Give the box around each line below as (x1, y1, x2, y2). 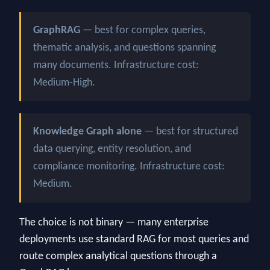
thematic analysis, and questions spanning (33, 43, 216, 54)
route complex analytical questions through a (19, 251, 217, 262)
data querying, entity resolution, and (33, 144, 191, 155)
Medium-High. (33, 78, 95, 89)
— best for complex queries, (80, 25, 206, 36)
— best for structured (142, 127, 238, 137)
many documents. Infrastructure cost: (33, 60, 199, 71)
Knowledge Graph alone (33, 127, 142, 137)
